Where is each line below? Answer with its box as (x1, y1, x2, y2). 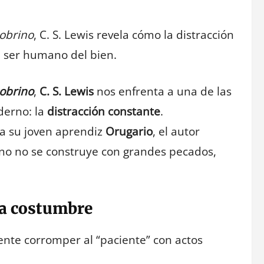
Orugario (105, 124, 153, 140)
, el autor (153, 124, 200, 140)
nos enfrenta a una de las (94, 84, 232, 100)
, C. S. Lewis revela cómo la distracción (34, 27, 234, 42)
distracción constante (47, 104, 160, 120)
